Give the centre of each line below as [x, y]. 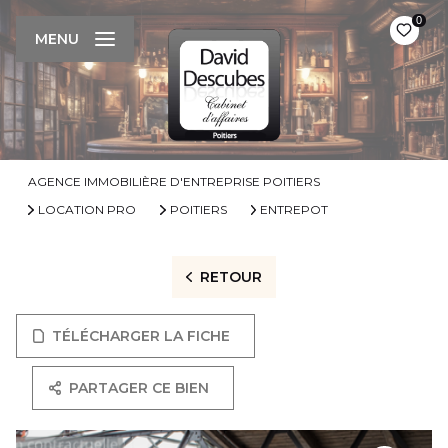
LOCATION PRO [86, 209]
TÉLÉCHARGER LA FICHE [141, 336]
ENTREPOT [294, 209]
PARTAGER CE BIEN [139, 388]
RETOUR [230, 277]
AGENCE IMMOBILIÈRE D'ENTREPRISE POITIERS [174, 181]
